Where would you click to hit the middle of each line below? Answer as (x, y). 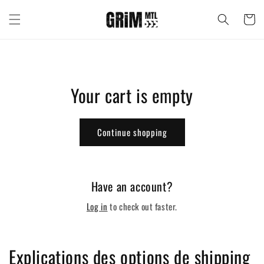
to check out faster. (143, 206)
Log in (97, 206)
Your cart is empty (132, 95)
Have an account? (132, 186)
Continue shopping (132, 132)
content (32, 19)
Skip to (30, 8)
